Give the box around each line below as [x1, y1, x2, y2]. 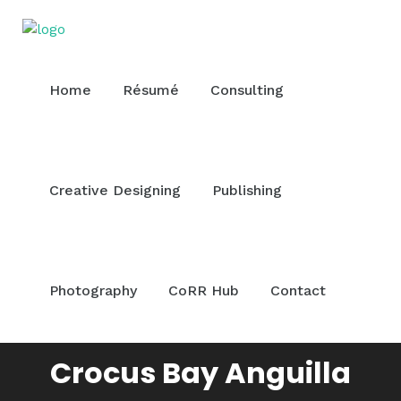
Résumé [123, 81, 179, 98]
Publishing [212, 182, 282, 199]
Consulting [210, 81, 284, 98]
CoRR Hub [168, 282, 239, 299]
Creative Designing [49, 182, 181, 199]
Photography [49, 282, 137, 299]
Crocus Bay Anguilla [50, 353, 351, 393]
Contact [270, 282, 326, 299]
